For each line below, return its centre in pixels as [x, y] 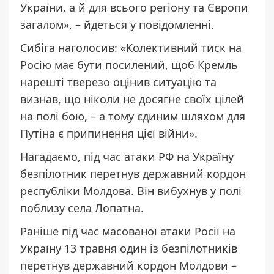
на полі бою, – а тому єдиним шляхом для [133, 116]
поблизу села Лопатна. [82, 208]
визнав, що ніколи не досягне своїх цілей [132, 99]
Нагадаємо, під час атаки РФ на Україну [127, 156]
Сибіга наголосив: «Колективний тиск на [131, 47]
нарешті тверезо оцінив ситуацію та [118, 82]
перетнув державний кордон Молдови [124, 265]
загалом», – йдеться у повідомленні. [117, 24]
